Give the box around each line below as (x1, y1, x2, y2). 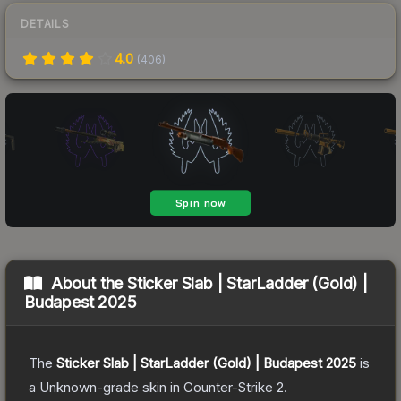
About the (50, 273, 128, 293)
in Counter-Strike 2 (166, 378, 284, 396)
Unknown (39, 378, 97, 396)
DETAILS (21, 16, 70, 30)
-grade (97, 378, 139, 396)
